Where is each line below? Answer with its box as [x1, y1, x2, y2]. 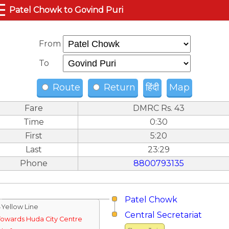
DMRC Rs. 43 [133, 103, 185, 113]
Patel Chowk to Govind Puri [9, 5, 123, 15]
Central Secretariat [125, 210, 202, 220]
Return [101, 82, 135, 93]
